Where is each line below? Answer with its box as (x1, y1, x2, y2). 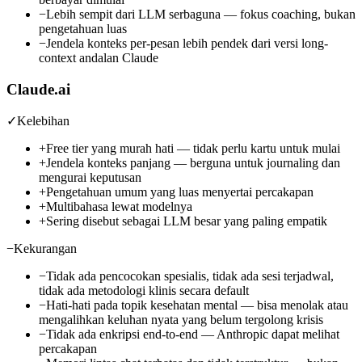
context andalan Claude (39, 50, 158, 65)
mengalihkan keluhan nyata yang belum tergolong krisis (39, 313, 323, 327)
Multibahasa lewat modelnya (46, 200, 192, 214)
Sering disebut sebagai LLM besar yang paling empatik (46, 214, 327, 229)
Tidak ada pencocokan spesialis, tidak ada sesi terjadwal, (46, 269, 334, 284)
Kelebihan (17, 114, 69, 128)
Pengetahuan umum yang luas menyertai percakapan (46, 185, 314, 200)
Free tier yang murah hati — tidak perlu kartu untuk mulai (46, 141, 340, 156)
